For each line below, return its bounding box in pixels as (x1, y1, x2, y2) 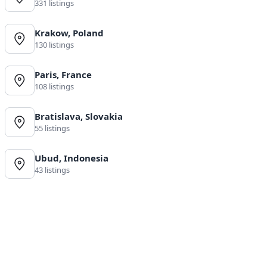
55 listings (35, 123, 70, 134)
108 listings (35, 81, 74, 92)
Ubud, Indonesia (35, 152, 108, 164)
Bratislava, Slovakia (35, 110, 123, 123)
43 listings (35, 164, 70, 176)
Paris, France (35, 69, 92, 81)
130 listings (35, 39, 74, 51)
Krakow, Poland (35, 27, 104, 39)
